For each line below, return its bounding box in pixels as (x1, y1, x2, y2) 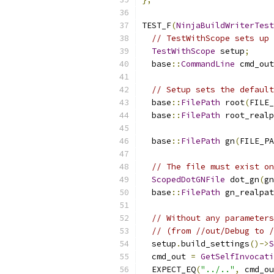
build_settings (181, 239, 250, 249)
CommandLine (181, 59, 235, 69)
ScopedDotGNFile (152, 174, 225, 185)
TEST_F (142, 20, 171, 31)
